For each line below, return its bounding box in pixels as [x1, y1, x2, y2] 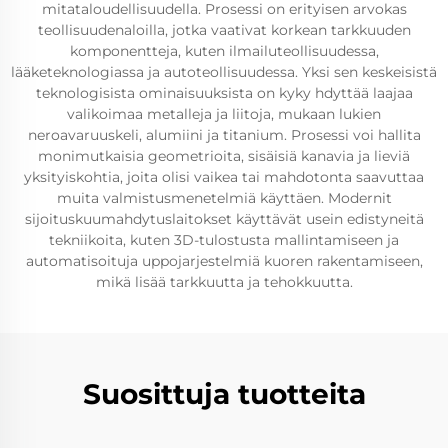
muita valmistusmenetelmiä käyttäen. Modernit [56, 189, 392, 207]
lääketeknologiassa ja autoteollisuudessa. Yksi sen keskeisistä [11, 63, 437, 81]
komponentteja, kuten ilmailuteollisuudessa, [69, 42, 379, 60]
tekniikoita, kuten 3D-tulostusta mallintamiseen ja [49, 231, 399, 249]
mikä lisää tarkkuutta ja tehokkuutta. [95, 273, 353, 291]
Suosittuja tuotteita [82, 377, 366, 411]
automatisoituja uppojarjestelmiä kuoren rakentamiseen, [25, 252, 423, 270]
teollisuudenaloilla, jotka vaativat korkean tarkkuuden [37, 21, 411, 39]
